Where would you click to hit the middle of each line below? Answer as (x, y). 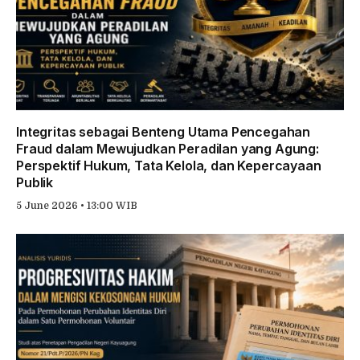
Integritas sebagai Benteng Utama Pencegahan (164, 131)
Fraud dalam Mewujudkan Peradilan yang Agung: (168, 148)
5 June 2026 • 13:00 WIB (77, 205)
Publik (35, 182)
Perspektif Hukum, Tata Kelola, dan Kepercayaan (169, 165)
